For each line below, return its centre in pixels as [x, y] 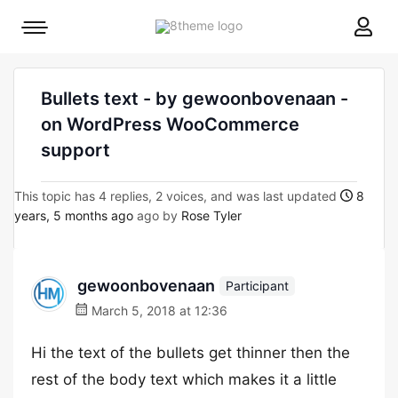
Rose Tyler [211, 215]
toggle [52, 56]
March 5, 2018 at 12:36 [158, 310]
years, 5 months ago [74, 215]
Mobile [53, 32]
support [76, 150]
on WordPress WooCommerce [170, 124]
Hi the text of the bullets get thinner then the [191, 353]
